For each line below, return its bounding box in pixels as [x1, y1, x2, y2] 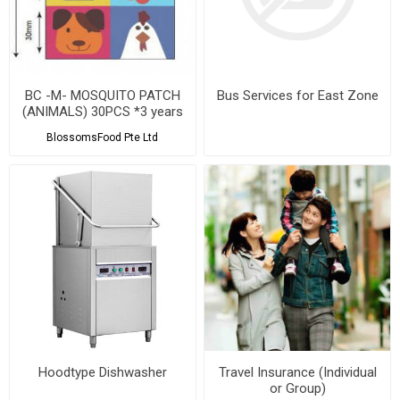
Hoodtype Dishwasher [37, 363, 167, 380]
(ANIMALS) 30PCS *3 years [21, 104, 183, 121]
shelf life [77, 120, 129, 137]
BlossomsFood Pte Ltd [46, 131, 159, 145]
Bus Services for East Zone [216, 87, 379, 104]
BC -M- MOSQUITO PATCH [24, 87, 180, 104]
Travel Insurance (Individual [218, 363, 377, 380]
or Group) [269, 379, 326, 396]
